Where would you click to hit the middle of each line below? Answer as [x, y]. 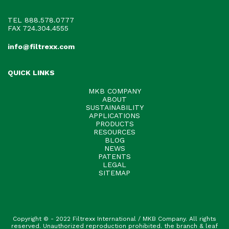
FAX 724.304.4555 [38, 28]
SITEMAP [114, 173]
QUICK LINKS [31, 73]
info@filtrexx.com [41, 47]
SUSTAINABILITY [114, 108]
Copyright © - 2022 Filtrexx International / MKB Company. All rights [114, 219]
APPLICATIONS [114, 116]
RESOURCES [114, 132]
